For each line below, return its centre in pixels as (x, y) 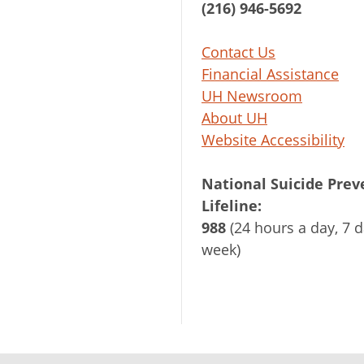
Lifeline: (232, 206)
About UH (234, 118)
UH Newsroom (252, 96)
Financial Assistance (270, 74)
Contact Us (238, 52)
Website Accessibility (273, 140)
